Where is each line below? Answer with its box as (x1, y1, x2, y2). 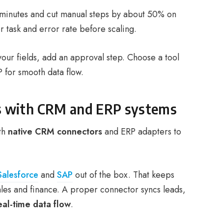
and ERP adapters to (102, 125, 181, 138)
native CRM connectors (8, 125, 102, 138)
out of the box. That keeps (73, 168, 174, 181)
